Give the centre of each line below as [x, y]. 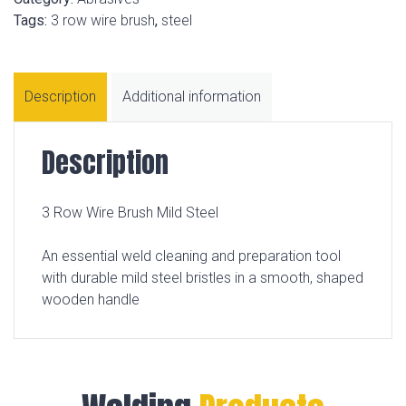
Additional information [192, 97]
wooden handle [91, 300]
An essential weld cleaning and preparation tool [191, 256]
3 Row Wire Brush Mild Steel [130, 213]
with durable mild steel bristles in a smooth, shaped [203, 278]
